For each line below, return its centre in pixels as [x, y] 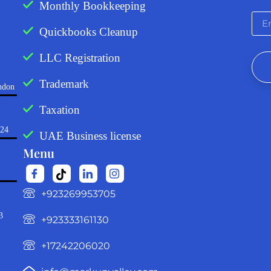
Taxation [59, 109]
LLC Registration [80, 57]
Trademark [64, 83]
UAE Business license [90, 135]
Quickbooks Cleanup [88, 31]
